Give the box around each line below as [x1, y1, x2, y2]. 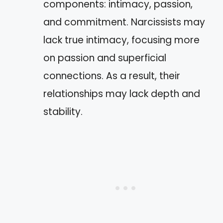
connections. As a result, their [43, 69, 180, 83]
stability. [43, 105, 83, 118]
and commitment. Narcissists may [43, 15, 205, 29]
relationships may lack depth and [43, 87, 200, 101]
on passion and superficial [43, 51, 166, 65]
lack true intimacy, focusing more [43, 33, 200, 47]
